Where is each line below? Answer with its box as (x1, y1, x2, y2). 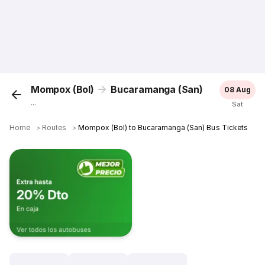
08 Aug (224, 85, 251, 94)
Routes (42, 123, 67, 132)
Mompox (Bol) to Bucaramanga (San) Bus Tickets (78, 123, 248, 132)
